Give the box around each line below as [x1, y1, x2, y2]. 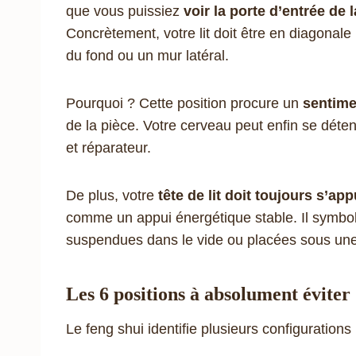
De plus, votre [66, 187, 158, 203]
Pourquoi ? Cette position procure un [66, 95, 303, 111]
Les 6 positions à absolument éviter [66, 283, 350, 304]
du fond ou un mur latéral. [66, 47, 229, 64]
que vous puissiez [66, 2, 184, 19]
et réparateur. [66, 139, 151, 156]
